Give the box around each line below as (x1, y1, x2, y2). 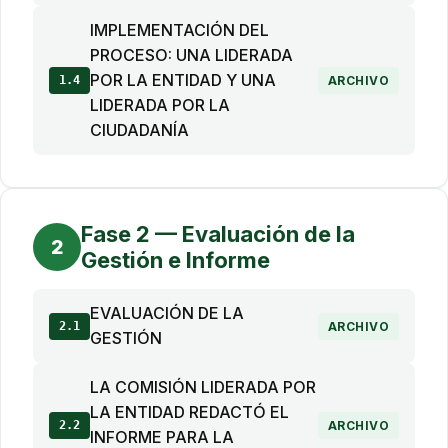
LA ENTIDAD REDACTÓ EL (90, 402, 289, 422)
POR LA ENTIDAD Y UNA (90, 70, 276, 90)
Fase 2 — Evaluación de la (81, 221, 355, 247)
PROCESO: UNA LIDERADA (90, 45, 293, 65)
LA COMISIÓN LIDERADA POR (90, 377, 316, 397)
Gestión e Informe (81, 247, 270, 273)
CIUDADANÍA (90, 120, 189, 140)
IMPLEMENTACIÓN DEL (90, 20, 269, 40)
